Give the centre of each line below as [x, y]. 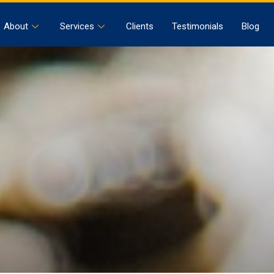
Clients [140, 26]
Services [77, 26]
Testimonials [198, 26]
